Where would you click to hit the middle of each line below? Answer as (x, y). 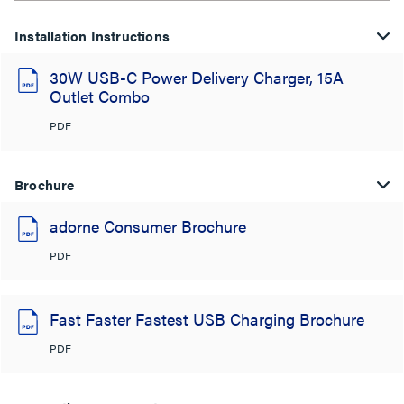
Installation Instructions (92, 35)
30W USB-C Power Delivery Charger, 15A (197, 77)
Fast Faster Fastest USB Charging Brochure (207, 318)
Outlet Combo (100, 96)
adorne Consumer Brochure (148, 225)
